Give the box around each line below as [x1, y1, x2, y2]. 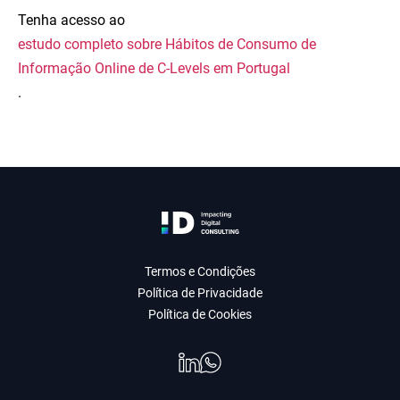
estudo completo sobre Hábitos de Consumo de [18, 36, 316, 53]
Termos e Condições [145, 264, 255, 279]
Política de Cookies [148, 307, 252, 321]
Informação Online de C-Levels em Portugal [18, 60, 290, 77]
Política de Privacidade [137, 286, 262, 300]
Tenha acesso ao [18, 12, 125, 29]
